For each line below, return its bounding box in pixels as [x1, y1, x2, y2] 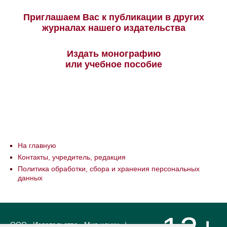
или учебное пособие [65, 59, 162, 69]
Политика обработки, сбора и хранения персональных [18, 165, 200, 173]
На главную [18, 141, 56, 149]
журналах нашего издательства [42, 23, 185, 33]
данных [18, 174, 43, 182]
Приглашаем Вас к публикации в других [23, 12, 204, 22]
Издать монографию [66, 49, 161, 59]
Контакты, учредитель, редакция [18, 153, 126, 161]
